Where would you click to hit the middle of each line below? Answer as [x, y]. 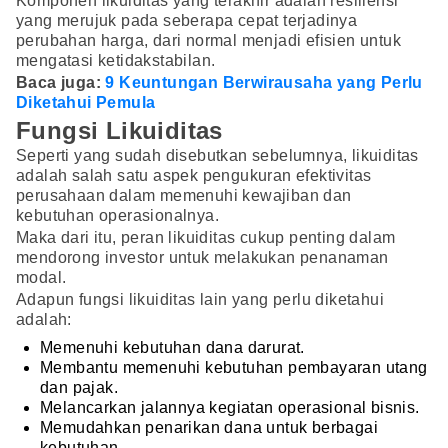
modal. [41, 278]
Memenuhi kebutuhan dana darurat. [172, 348]
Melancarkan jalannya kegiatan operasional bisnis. [234, 408]
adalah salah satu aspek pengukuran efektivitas [194, 176]
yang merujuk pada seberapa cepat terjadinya [187, 20]
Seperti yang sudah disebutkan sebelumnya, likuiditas [217, 156]
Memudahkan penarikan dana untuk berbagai [209, 428]
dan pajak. [79, 388]
